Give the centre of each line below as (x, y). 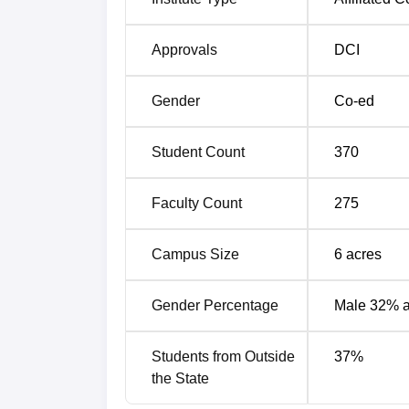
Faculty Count (197, 203)
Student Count (198, 152)
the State (180, 378)
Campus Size (195, 254)
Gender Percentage (215, 305)
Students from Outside (223, 356)
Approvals (184, 49)
